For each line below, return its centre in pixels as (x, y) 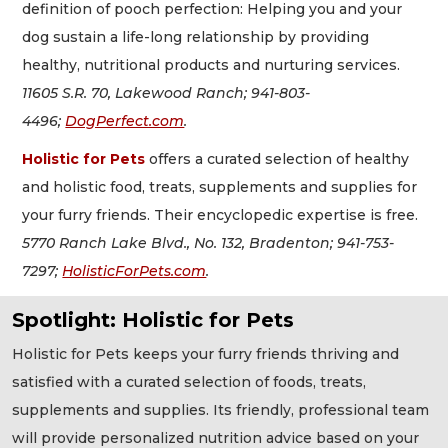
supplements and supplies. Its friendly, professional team (220, 409)
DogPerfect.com (125, 120)
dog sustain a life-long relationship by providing (196, 36)
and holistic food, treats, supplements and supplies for (220, 187)
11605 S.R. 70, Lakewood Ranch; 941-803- (166, 92)
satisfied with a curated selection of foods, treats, (189, 381)
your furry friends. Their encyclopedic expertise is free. (220, 215)
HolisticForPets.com (134, 271)
